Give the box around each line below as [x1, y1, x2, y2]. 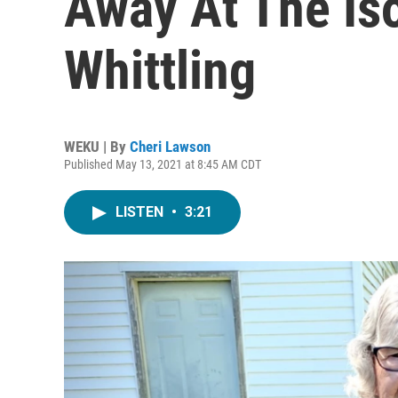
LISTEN [115, 203, 167, 220]
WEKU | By [64, 138, 130, 155]
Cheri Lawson [130, 138, 211, 155]
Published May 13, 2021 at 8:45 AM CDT [64, 157, 261, 171]
